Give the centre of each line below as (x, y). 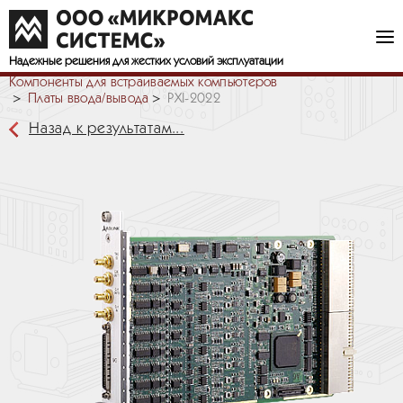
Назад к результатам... (107, 129)
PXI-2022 (194, 99)
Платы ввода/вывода (89, 99)
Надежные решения (61, 62)
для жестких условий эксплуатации (198, 62)
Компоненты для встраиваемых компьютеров (143, 83)
